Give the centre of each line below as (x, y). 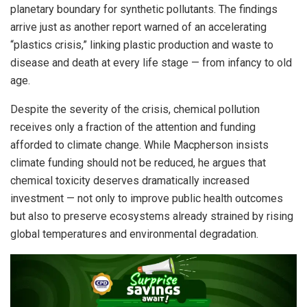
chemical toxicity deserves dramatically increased (130, 180)
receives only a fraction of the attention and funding (133, 127)
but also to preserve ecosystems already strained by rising (152, 216)
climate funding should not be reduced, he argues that (138, 162)
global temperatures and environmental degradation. (134, 234)
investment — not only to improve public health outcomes (147, 198)
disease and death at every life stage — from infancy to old (151, 62)
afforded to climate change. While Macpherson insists (139, 145)
